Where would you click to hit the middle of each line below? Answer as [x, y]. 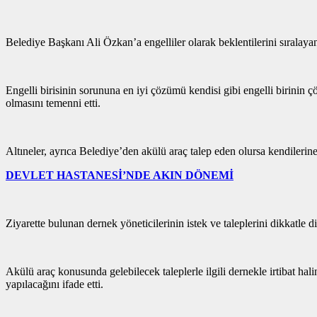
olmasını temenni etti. [53, 103]
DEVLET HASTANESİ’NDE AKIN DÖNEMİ [120, 175]
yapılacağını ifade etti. [54, 284]
